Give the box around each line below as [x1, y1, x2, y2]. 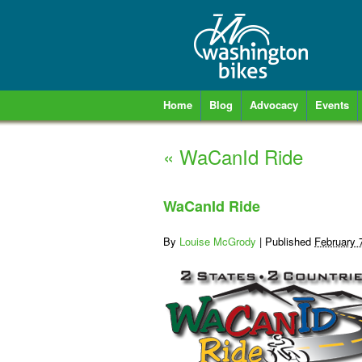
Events [315, 97, 349, 112]
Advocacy [250, 97, 298, 112]
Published [265, 234, 314, 249]
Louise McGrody [179, 234, 256, 249]
